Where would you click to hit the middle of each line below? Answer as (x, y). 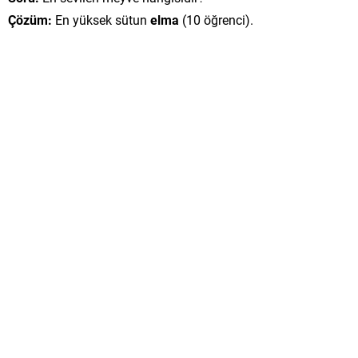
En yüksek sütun (101, 20)
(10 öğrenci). (216, 20)
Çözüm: (30, 20)
